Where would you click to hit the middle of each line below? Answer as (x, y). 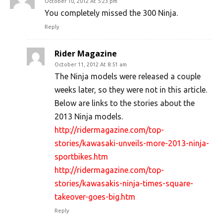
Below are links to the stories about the (125, 103)
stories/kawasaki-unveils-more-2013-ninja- (132, 143)
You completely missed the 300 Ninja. (111, 13)
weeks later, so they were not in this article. (131, 90)
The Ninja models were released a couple (128, 76)
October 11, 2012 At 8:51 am (91, 64)
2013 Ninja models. (89, 116)
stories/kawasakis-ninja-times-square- (124, 183)
